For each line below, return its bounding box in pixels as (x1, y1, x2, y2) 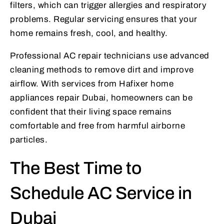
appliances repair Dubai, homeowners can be (10, 93, 192, 103)
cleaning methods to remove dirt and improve (10, 65, 194, 75)
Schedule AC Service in (10, 183, 192, 203)
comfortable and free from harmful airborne (10, 121, 185, 131)
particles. (10, 135, 47, 145)
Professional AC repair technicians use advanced (10, 51, 209, 61)
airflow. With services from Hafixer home (10, 79, 173, 89)
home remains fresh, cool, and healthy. (10, 28, 167, 38)
